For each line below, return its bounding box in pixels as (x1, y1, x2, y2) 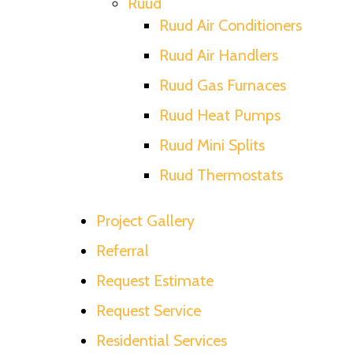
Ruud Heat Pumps (159, 105, 281, 124)
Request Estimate (96, 270, 214, 290)
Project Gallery (96, 210, 195, 230)
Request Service (96, 300, 201, 320)
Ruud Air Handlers (159, 45, 278, 65)
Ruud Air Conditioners (159, 15, 302, 35)
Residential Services (96, 330, 227, 350)
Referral (96, 240, 149, 260)
